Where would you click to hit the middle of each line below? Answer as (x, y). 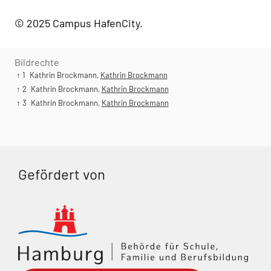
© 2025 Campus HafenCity (77, 23)
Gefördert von (62, 174)
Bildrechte (37, 62)
